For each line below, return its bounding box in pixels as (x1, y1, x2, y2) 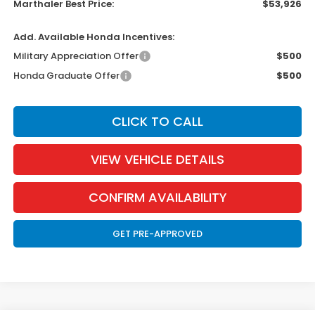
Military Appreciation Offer (13, 49, 139, 63)
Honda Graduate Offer (13, 69, 120, 83)
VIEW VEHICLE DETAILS (91, 150, 225, 169)
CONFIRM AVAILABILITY (88, 188, 227, 207)
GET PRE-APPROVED (112, 227, 203, 241)
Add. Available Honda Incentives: (13, 30, 175, 44)
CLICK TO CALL (112, 112, 204, 131)
